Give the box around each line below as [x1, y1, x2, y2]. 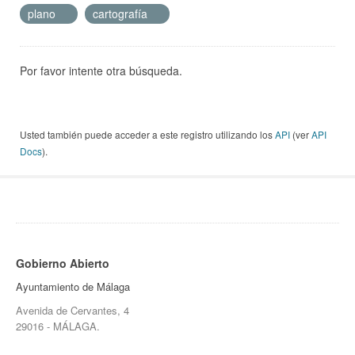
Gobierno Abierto [16, 255, 109, 272]
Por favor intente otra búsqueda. [20, 63, 182, 79]
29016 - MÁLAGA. [16, 319, 100, 334]
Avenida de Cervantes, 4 [16, 303, 129, 319]
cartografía [93, 6, 151, 22]
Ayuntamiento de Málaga [16, 279, 130, 295]
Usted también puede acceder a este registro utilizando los [20, 128, 275, 142]
